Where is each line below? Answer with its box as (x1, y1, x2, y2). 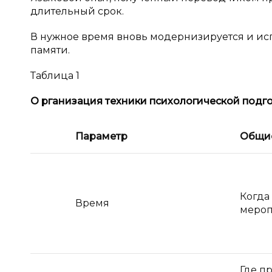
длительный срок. (30, 5, 124, 17)
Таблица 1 (30, 70, 80, 81)
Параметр (75, 131, 127, 142)
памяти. (30, 44, 70, 56)
